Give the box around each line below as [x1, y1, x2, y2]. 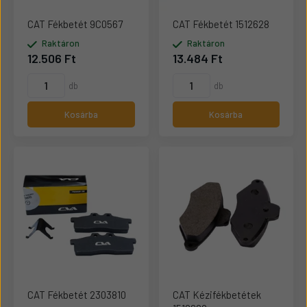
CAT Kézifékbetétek [172, 288, 261, 301]
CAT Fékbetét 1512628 [172, 18, 269, 30]
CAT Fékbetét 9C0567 [27, 18, 123, 30]
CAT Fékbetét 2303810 [27, 288, 126, 301]
